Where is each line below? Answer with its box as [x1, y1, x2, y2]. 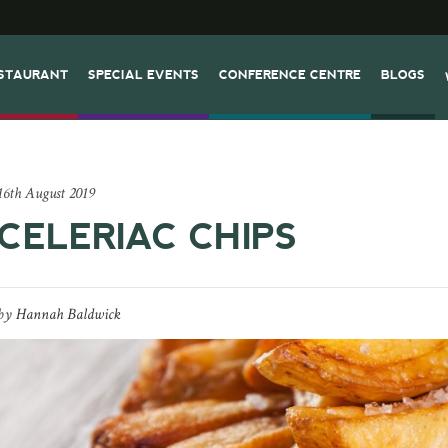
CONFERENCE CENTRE [219, 67, 362, 82]
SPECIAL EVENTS [88, 67, 200, 82]
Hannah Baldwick [16, 304, 122, 325]
